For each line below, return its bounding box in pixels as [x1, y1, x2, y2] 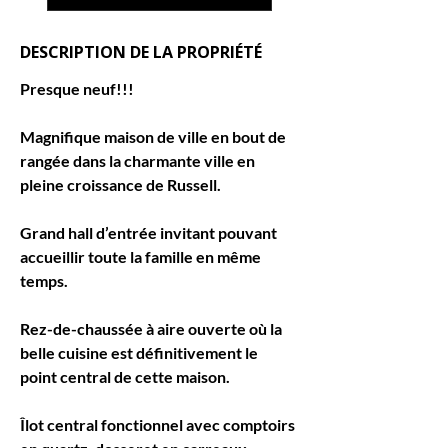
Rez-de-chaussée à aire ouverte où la [20, 319, 285, 338]
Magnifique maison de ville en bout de [20, 127, 289, 146]
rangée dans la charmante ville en [20, 151, 258, 170]
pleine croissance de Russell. [20, 175, 221, 194]
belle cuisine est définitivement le [20, 343, 261, 362]
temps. [20, 271, 68, 290]
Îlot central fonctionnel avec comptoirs [20, 415, 298, 434]
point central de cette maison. [20, 367, 230, 386]
